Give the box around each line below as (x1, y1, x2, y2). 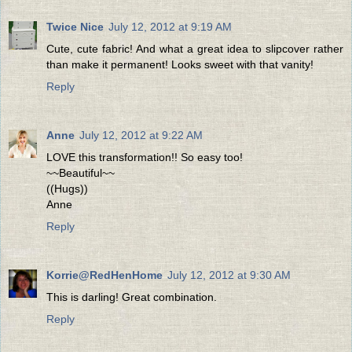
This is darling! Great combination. (46, 290, 217, 303)
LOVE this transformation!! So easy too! (46, 150, 243, 163)
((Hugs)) (46, 181, 88, 195)
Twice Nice (46, 20, 104, 33)
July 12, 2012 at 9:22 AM (79, 128, 203, 141)
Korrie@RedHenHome (46, 268, 163, 281)
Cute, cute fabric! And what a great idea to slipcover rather (46, 42, 343, 55)
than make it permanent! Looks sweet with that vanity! (46, 57, 313, 71)
